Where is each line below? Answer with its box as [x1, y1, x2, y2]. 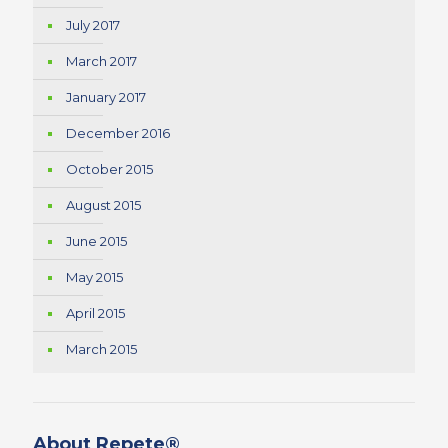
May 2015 [66, 269, 123, 285]
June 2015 [66, 233, 127, 249]
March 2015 [66, 341, 137, 357]
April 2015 [66, 305, 125, 321]
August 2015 [66, 197, 141, 213]
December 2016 [66, 125, 170, 141]
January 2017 [66, 89, 146, 105]
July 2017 [66, 17, 120, 33]
